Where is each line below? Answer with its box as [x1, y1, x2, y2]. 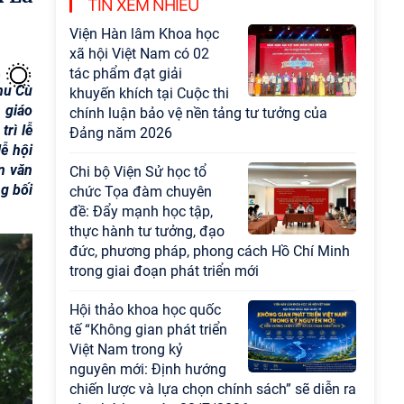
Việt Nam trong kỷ [69, 341, 183, 358]
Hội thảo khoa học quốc [69, 301, 221, 318]
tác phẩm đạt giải [69, 65, 182, 82]
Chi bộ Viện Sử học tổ [69, 163, 207, 180]
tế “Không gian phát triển [69, 321, 227, 338]
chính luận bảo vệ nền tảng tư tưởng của [69, 105, 327, 122]
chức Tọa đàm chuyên [69, 183, 212, 200]
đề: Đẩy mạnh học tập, [69, 203, 213, 220]
